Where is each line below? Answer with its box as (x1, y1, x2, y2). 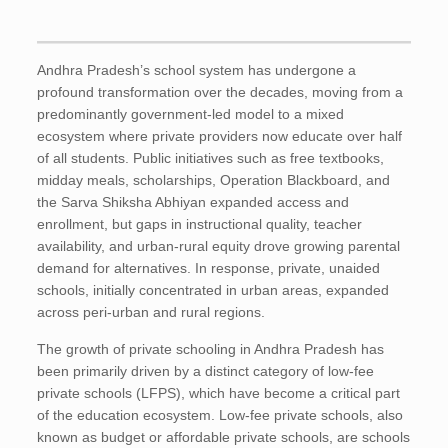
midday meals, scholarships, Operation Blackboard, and (37, 172, 391, 188)
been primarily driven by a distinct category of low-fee (37, 363, 375, 379)
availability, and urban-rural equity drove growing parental (37, 238, 401, 254)
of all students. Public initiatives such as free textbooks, (37, 150, 385, 166)
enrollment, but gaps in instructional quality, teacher (37, 216, 363, 232)
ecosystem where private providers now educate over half (37, 128, 403, 144)
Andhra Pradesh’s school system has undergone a (37, 62, 357, 78)
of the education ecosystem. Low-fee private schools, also (37, 407, 404, 423)
